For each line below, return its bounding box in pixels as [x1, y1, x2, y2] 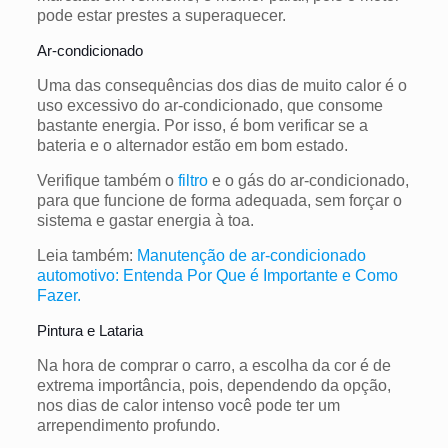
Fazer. [36, 286, 85, 304]
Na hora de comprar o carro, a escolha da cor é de [36, 356, 391, 374]
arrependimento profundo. [36, 416, 220, 434]
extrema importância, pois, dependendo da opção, [36, 376, 391, 394]
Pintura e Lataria [36, 321, 143, 339]
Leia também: [36, 246, 137, 264]
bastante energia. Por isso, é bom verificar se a [36, 116, 368, 134]
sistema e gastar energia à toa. [36, 211, 254, 229]
